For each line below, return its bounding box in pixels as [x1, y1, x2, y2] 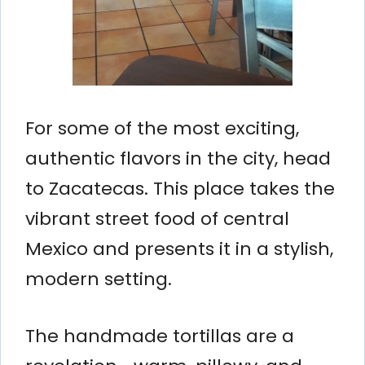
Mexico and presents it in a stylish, [25, 235, 333, 262]
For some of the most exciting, [25, 115, 299, 141]
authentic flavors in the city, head [25, 145, 331, 171]
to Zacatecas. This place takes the [25, 175, 335, 201]
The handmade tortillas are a [25, 323, 294, 349]
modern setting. [25, 266, 172, 292]
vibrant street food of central [25, 205, 289, 231]
